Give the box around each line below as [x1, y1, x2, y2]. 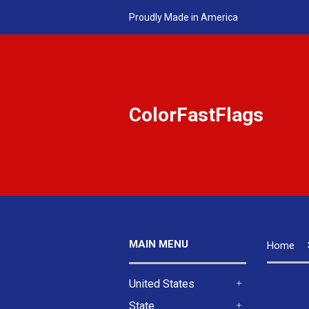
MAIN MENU [129, 238, 188, 250]
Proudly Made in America [129, 11, 238, 23]
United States [129, 277, 195, 290]
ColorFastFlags [129, 103, 263, 126]
